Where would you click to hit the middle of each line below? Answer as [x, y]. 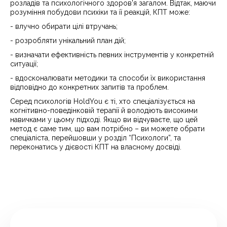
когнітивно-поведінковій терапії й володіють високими [104, 110]
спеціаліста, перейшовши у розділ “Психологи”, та [96, 138]
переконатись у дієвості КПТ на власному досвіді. [96, 147]
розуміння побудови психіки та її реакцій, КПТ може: [100, 12]
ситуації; [24, 64]
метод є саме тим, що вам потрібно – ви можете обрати [107, 129]
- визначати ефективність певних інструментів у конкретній [112, 55]
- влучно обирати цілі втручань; [64, 26]
